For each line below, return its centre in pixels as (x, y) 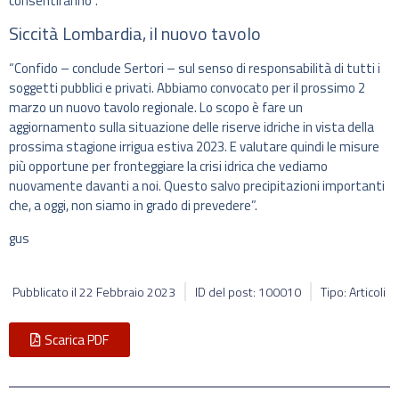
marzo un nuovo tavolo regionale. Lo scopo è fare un (156, 108)
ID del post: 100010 (248, 292)
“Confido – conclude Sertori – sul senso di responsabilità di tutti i (195, 69)
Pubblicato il (46, 292)
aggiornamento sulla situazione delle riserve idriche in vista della (191, 127)
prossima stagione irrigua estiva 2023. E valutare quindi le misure (194, 147)
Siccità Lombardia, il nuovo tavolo (135, 34)
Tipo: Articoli (353, 292)
